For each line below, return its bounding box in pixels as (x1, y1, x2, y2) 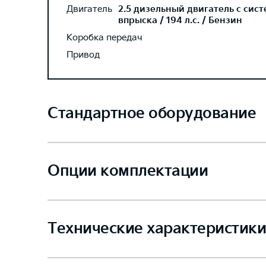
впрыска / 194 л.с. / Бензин (118, 15, 242, 26)
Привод (66, 49, 100, 61)
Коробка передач (66, 32, 142, 43)
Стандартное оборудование (47, 104, 256, 123)
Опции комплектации (47, 162, 208, 180)
